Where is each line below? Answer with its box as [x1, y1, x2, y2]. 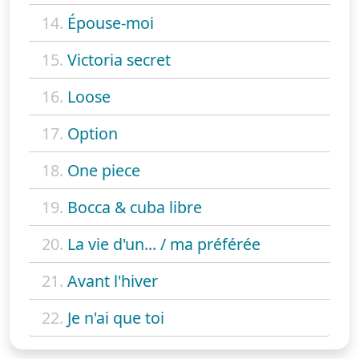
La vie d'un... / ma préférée [67, 233, 260, 256]
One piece [67, 159, 140, 182]
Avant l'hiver [67, 270, 158, 292]
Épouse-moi [67, 12, 154, 34]
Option [67, 123, 118, 145]
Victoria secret [67, 49, 171, 71]
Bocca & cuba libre [67, 196, 202, 219]
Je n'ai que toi [67, 307, 164, 329]
